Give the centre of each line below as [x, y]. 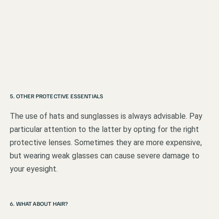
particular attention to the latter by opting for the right [104, 129]
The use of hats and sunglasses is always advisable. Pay [106, 116]
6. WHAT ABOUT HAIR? [39, 203]
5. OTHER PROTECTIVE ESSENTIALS [57, 96]
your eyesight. [34, 169]
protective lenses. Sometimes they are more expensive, [106, 142]
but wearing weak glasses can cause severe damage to [105, 155]
